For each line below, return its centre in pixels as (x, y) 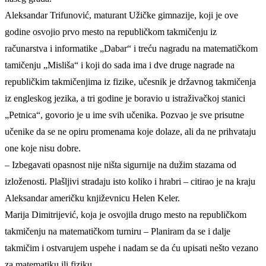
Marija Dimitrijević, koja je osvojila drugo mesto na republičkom (126, 215)
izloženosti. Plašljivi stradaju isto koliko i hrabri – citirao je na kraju (130, 182)
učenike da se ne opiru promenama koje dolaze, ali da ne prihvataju (130, 132)
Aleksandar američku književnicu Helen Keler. (92, 198)
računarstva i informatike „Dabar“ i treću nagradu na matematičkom (131, 49)
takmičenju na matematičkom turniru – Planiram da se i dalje (118, 232)
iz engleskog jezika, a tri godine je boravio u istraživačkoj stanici (125, 99)
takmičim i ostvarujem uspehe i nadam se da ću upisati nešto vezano (132, 248)
